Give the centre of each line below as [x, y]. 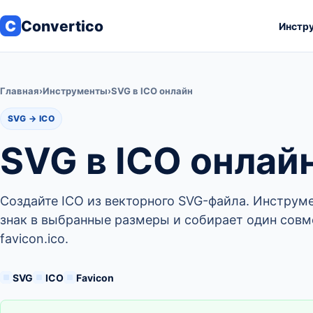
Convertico [62, 26]
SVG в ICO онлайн [152, 91]
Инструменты [75, 91]
